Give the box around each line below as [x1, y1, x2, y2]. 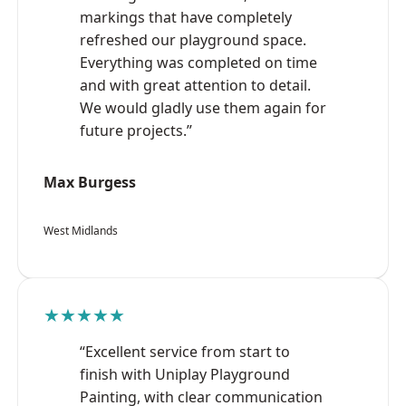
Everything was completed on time [80, 52, 317, 72]
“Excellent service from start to [80, 341, 290, 362]
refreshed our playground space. [80, 29, 306, 50]
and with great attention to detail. [80, 74, 311, 95]
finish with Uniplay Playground [80, 363, 290, 384]
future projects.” [80, 120, 192, 140]
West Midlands [43, 222, 118, 238]
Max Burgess [43, 171, 136, 192]
